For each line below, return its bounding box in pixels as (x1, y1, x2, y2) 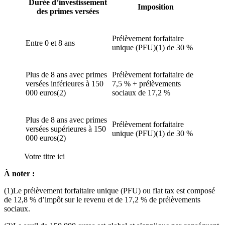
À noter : (4, 169, 35, 178)
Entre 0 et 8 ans (26, 39, 75, 48)
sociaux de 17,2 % (112, 88, 170, 97)
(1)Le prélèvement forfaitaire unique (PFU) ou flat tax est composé (4, 186, 215, 195)
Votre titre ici (24, 152, 65, 161)
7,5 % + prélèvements (112, 79, 181, 88)
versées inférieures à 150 (26, 79, 103, 88)
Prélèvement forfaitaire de (112, 70, 193, 79)
